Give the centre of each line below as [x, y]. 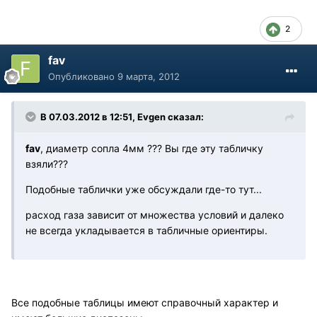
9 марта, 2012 [149, 77]
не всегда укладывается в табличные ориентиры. [146, 231]
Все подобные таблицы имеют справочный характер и [145, 303]
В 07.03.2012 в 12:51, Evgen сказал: [122, 117]
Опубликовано [83, 77]
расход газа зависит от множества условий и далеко [155, 215]
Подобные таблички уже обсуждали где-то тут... [144, 190]
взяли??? [47, 164]
